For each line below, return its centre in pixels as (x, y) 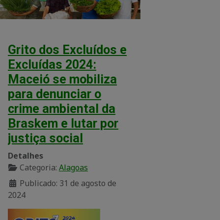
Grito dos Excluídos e (67, 50)
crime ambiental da (62, 109)
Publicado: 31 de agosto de (68, 183)
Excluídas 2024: (52, 64)
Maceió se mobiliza (62, 79)
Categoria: (38, 167)
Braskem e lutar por (63, 123)
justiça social (45, 138)
